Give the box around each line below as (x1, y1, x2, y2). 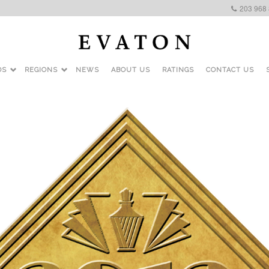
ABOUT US (111, 66, 150, 74)
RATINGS (162, 66, 194, 74)
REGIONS (25, 66, 58, 74)
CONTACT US (206, 66, 254, 74)
